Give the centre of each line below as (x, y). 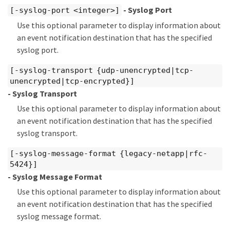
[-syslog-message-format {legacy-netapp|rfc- (109, 153)
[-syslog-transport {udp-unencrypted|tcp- (102, 70)
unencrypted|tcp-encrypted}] (72, 81)
